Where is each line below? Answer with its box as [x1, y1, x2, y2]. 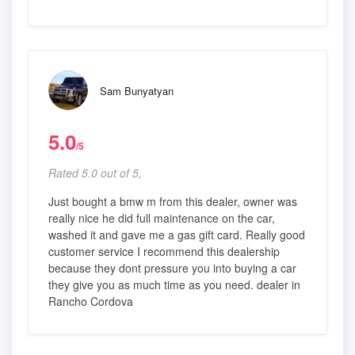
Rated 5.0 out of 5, [48, 164, 142, 181]
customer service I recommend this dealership [48, 242, 280, 259]
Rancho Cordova [48, 292, 133, 309]
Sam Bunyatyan [100, 82, 174, 98]
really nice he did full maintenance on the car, [48, 209, 275, 226]
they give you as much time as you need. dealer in [48, 276, 300, 292]
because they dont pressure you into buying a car [48, 259, 296, 276]
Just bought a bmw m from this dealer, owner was [48, 193, 297, 209]
